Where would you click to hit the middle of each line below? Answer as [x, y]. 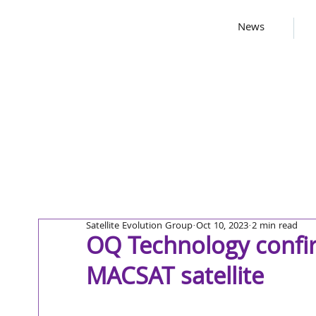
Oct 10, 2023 [222, 226]
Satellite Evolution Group [139, 226]
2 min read [275, 226]
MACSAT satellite [175, 279]
